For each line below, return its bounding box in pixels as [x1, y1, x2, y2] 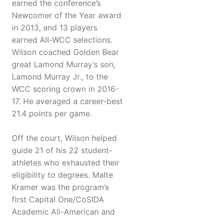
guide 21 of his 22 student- [12, 145, 112, 156]
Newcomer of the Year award [12, 10, 121, 21]
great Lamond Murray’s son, [12, 59, 115, 70]
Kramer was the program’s [12, 182, 109, 192]
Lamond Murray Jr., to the [12, 72, 108, 82]
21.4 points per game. [12, 109, 92, 119]
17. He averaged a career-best [12, 96, 123, 107]
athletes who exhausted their [12, 158, 119, 168]
